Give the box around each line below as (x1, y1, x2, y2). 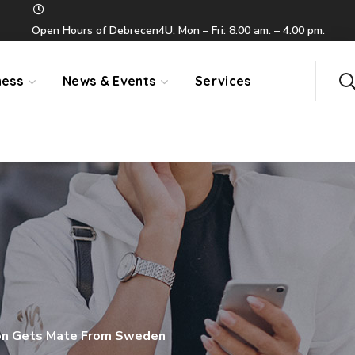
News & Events (63, 73, 156, 89)
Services (195, 73, 251, 89)
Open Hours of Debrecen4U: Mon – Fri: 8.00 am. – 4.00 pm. (32, 23, 325, 38)
